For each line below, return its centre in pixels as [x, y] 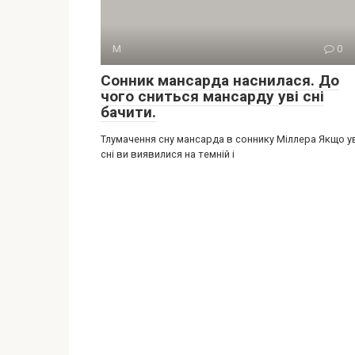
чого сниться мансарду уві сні [212, 97]
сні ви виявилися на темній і [168, 155]
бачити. [128, 113]
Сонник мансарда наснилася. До [220, 81]
